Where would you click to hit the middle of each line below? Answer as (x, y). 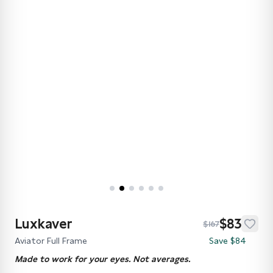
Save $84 (228, 241)
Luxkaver (44, 224)
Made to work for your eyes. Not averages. (102, 259)
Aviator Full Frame (51, 241)
